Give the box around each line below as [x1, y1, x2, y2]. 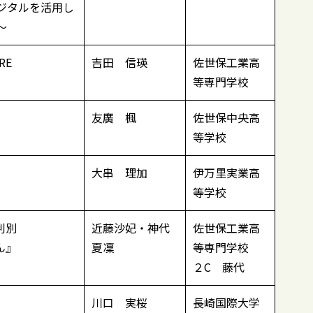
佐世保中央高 [193, 109, 260, 126]
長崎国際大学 [193, 294, 260, 312]
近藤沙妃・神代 [92, 219, 170, 237]
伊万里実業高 [193, 164, 260, 182]
